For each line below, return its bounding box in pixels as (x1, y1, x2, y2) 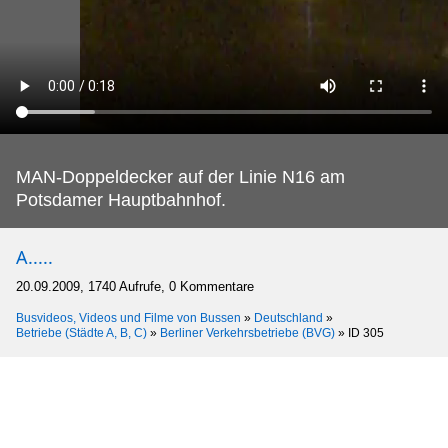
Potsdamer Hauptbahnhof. (16, 190, 226, 210)
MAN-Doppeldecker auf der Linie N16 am (16, 167, 345, 187)
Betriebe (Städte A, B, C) (16, 326, 147, 340)
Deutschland (254, 311, 323, 325)
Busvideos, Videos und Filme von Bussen (16, 311, 241, 325)
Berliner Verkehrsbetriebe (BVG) (160, 326, 335, 340)
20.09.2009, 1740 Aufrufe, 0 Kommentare (16, 279, 254, 294)
